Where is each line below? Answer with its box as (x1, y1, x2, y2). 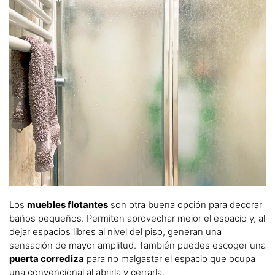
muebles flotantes (27, 198, 108, 211)
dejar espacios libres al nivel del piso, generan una (9, 225, 222, 238)
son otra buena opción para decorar (108, 198, 262, 211)
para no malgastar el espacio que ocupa (84, 252, 255, 265)
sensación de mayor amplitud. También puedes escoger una (9, 239, 266, 251)
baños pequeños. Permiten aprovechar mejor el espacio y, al (9, 212, 265, 224)
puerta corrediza (9, 252, 84, 265)
